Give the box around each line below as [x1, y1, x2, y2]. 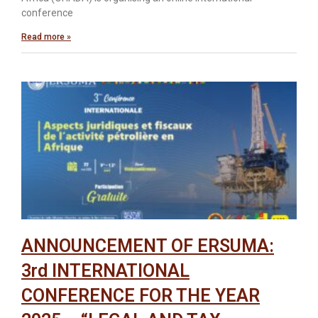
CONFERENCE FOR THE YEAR [21, 285, 260, 306]
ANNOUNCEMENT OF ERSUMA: [21, 235, 274, 256]
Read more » [21, 31, 71, 42]
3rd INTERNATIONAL [21, 260, 190, 281]
